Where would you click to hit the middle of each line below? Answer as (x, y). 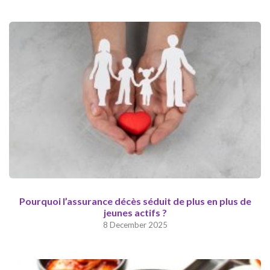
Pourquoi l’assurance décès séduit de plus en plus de (135, 201)
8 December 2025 (135, 224)
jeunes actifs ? (135, 212)
